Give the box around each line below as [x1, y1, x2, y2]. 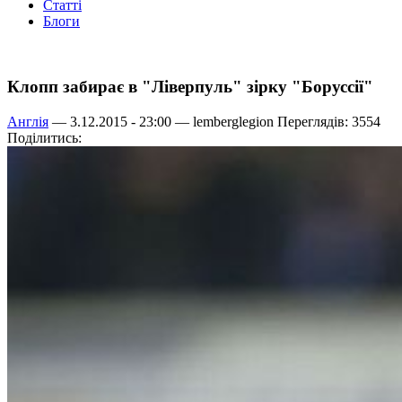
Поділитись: [7, 129, 82, 145]
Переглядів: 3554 [274, 113, 380, 129]
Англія [7, 113, 48, 129]
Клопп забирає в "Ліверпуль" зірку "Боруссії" [7, 77, 373, 97]
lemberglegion [193, 113, 274, 129]
